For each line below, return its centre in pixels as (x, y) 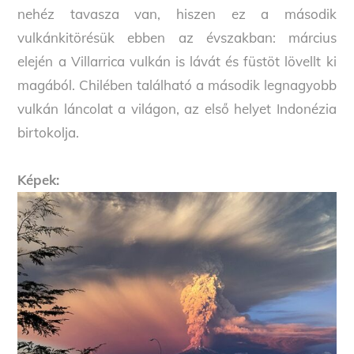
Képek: (41, 180)
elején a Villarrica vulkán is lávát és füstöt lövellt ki (177, 62)
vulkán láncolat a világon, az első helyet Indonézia (177, 109)
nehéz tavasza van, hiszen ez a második (177, 14)
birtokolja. (49, 133)
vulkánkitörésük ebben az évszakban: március (177, 38)
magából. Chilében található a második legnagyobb (177, 85)
